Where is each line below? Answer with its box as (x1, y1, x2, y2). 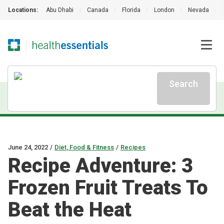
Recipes (120, 143, 145, 151)
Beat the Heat (8, 198, 131, 221)
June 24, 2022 (8, 143, 48, 151)
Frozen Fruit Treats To (8, 176, 208, 199)
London (154, 6, 174, 13)
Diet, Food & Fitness (54, 143, 114, 151)
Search (169, 78, 198, 89)
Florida (122, 6, 140, 13)
